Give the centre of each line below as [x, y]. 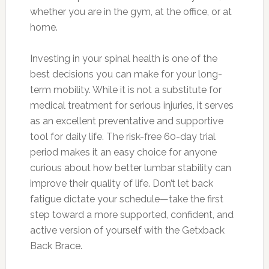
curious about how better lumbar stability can [130, 168]
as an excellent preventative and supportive [126, 121]
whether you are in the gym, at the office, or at [131, 11]
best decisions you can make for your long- [126, 74]
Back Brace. [56, 246]
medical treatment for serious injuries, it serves [131, 105]
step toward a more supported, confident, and [131, 214]
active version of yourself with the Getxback [127, 230]
